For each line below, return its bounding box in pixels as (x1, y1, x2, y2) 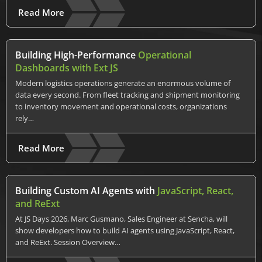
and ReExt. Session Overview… (15, 236, 120, 247)
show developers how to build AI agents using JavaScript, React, (15, 225, 235, 236)
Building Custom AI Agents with (15, 184, 157, 197)
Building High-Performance (15, 48, 138, 61)
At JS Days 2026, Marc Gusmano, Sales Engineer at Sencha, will (15, 213, 227, 224)
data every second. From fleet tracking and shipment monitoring (15, 89, 240, 100)
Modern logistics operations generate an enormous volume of (15, 77, 230, 88)
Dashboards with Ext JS (15, 61, 118, 74)
